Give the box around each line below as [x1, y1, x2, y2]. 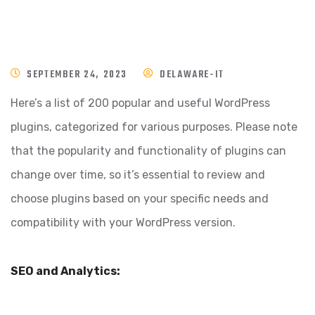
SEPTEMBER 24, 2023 [27, 67, 128, 83]
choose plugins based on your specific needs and [11, 192, 269, 205]
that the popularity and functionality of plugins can [11, 144, 286, 157]
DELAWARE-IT [160, 67, 224, 83]
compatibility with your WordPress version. [11, 216, 236, 229]
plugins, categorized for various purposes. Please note [11, 120, 297, 134]
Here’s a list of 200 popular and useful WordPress [11, 96, 270, 110]
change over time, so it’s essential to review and [11, 168, 265, 181]
